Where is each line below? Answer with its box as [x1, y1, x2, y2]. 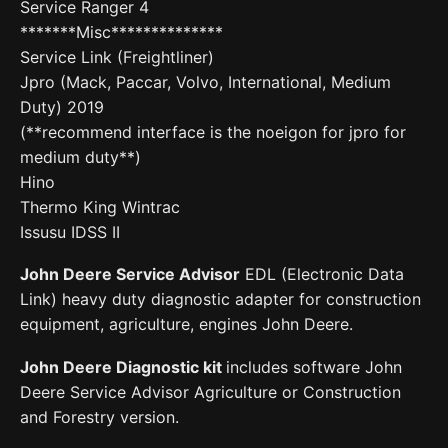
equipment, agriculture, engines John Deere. [20, 314, 353, 335]
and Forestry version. [20, 406, 179, 427]
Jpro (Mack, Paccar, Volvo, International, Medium [20, 71, 391, 92]
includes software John [226, 356, 402, 377]
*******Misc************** [20, 21, 223, 42]
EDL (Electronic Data [240, 264, 404, 285]
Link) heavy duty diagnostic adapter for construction [20, 289, 421, 310]
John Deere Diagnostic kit [20, 356, 226, 377]
